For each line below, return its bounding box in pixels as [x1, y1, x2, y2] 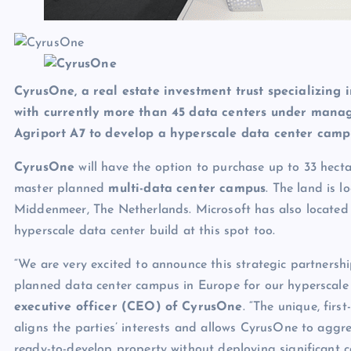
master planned [14, 182, 109, 195]
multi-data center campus [108, 182, 266, 195]
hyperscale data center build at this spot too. [14, 224, 276, 237]
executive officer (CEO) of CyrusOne [14, 300, 243, 313]
